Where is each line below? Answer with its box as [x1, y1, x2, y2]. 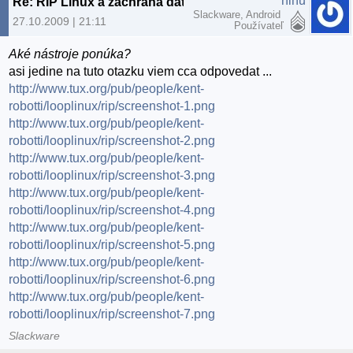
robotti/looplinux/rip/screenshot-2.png [9, 133, 216, 147]
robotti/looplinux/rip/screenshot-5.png [9, 237, 216, 251]
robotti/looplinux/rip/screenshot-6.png [9, 272, 216, 286]
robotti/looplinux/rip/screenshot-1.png [9, 98, 216, 113]
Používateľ [234, 19, 284, 32]
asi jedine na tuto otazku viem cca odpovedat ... [9, 64, 273, 78]
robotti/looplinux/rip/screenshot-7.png [9, 307, 216, 321]
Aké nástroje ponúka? [9, 46, 132, 61]
